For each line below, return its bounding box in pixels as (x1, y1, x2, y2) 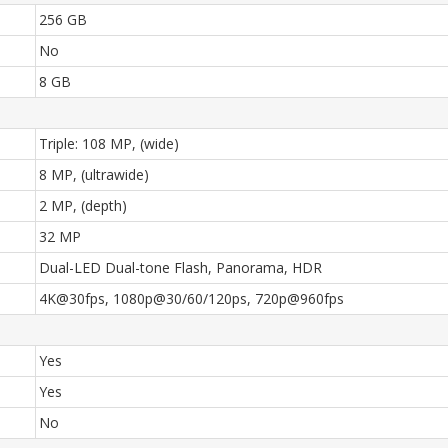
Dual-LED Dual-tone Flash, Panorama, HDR (39, 258, 322, 277)
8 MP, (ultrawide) (39, 165, 149, 184)
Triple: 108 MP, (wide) (39, 134, 179, 153)
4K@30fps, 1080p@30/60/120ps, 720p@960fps (39, 289, 344, 308)
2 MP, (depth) (39, 196, 127, 215)
